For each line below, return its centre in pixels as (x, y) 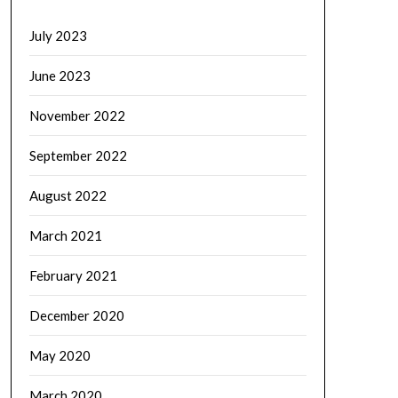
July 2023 (58, 36)
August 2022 (68, 195)
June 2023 (60, 76)
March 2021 (65, 235)
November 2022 (77, 115)
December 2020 (76, 315)
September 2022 (78, 155)
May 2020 (60, 355)
